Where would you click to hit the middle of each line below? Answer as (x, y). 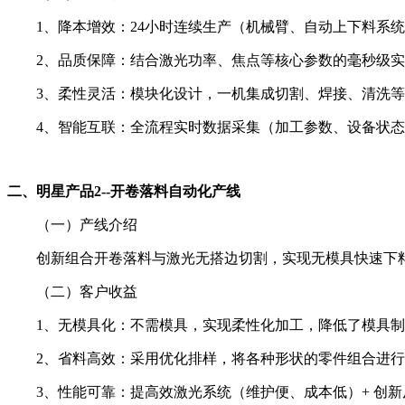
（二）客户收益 (87, 291)
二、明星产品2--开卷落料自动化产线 (124, 191)
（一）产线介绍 (87, 224)
